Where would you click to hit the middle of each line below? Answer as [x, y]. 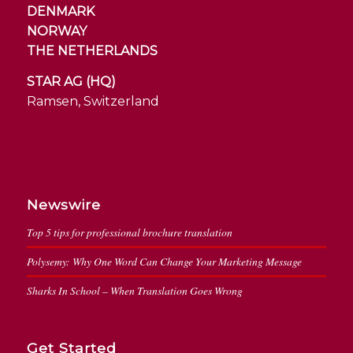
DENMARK [60, 11]
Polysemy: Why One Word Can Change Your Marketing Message [164, 262]
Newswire [63, 205]
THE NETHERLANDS [92, 50]
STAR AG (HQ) [71, 81]
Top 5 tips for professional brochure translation [129, 232]
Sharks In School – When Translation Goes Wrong [134, 291]
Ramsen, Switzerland [93, 101]
